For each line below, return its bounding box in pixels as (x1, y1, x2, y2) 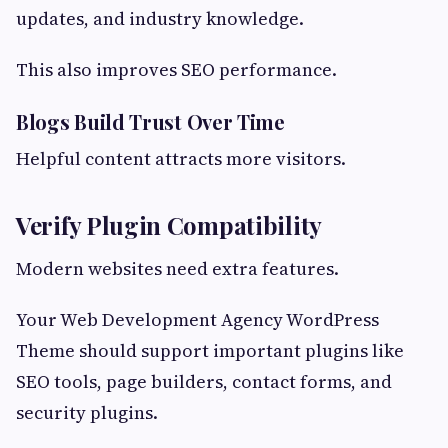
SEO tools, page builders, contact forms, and (16, 368, 392, 394)
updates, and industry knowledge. (16, 5, 304, 31)
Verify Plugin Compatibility (16, 208, 322, 241)
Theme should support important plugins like (16, 337, 404, 363)
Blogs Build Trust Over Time (16, 107, 285, 135)
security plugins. (16, 399, 158, 425)
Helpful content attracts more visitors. (16, 145, 346, 171)
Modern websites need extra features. (16, 255, 339, 281)
